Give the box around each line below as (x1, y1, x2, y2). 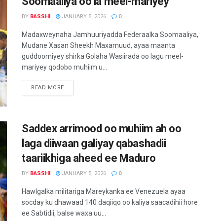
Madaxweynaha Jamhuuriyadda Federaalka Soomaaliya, (22, 31, 198, 39)
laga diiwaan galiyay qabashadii (22, 137, 166, 149)
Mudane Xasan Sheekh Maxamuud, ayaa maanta (22, 41, 175, 50)
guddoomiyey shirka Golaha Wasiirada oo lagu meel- (22, 52, 184, 61)
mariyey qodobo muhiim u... (22, 63, 107, 72)
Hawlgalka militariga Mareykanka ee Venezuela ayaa (22, 187, 185, 195)
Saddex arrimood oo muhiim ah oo (22, 122, 182, 135)
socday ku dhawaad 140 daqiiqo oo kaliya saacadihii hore (22, 198, 198, 206)
